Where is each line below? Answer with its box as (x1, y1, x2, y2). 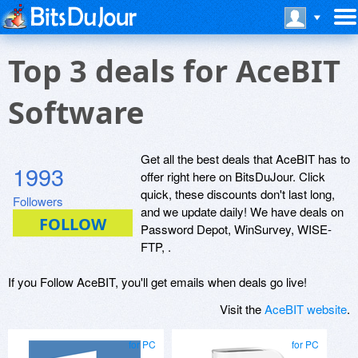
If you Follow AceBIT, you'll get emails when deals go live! (8, 273, 307, 290)
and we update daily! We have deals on (141, 203, 344, 220)
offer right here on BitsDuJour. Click (141, 168, 325, 185)
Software (8, 91, 144, 133)
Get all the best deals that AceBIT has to (141, 150, 350, 167)
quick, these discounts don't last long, (141, 185, 335, 202)
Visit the (220, 300, 265, 317)
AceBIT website (265, 300, 347, 317)
